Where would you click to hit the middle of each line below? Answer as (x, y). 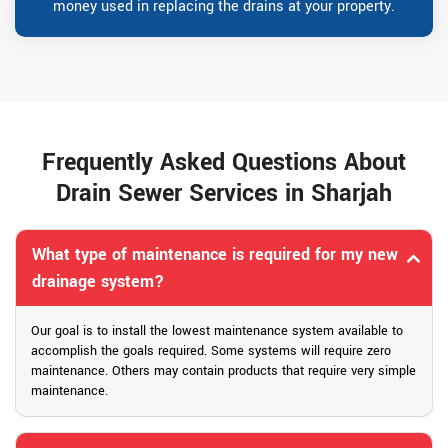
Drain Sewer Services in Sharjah (224, 194)
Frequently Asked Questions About (224, 163)
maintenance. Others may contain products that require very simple (223, 371)
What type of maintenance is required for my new (215, 255)
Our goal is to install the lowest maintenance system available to (217, 331)
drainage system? (98, 282)
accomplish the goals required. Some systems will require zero (211, 351)
